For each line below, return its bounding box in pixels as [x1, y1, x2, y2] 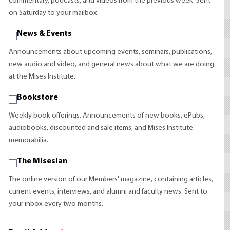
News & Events [17, 30, 72, 38]
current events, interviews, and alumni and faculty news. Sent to [9, 188, 208, 196]
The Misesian [17, 157, 68, 165]
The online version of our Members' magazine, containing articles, [9, 176, 214, 183]
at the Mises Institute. [9, 73, 76, 81]
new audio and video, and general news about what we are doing [9, 61, 215, 68]
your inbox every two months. [9, 200, 104, 208]
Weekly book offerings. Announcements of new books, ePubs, [9, 112, 205, 120]
